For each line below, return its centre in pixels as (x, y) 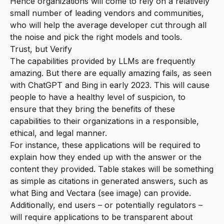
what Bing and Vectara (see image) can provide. (100, 193)
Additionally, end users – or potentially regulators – (106, 205)
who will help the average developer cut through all (108, 25)
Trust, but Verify (41, 49)
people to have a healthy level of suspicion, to (98, 97)
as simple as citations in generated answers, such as (109, 181)
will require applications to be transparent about (101, 217)
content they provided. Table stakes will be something (112, 169)
